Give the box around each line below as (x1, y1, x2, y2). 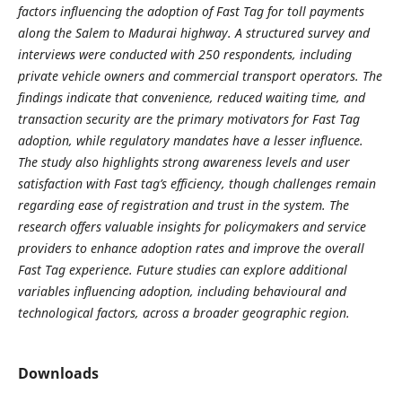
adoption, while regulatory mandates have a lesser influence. (17, 131, 363, 149)
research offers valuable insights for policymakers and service (17, 217, 366, 235)
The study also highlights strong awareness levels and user (17, 153, 350, 170)
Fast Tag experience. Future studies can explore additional (17, 260, 347, 278)
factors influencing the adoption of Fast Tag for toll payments (17, 2, 364, 20)
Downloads (17, 363, 99, 384)
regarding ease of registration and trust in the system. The (17, 196, 349, 214)
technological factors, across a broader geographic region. (17, 303, 350, 321)
